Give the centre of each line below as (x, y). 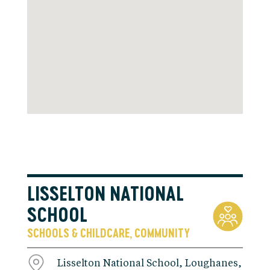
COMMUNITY (162, 233)
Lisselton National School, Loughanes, (149, 263)
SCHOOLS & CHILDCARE (78, 233)
